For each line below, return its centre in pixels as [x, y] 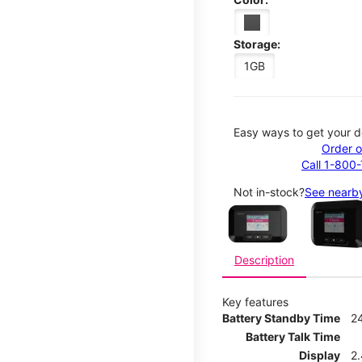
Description [264, 259]
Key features [255, 301]
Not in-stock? [269, 192]
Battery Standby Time [281, 318]
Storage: [257, 44]
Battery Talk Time [293, 336]
